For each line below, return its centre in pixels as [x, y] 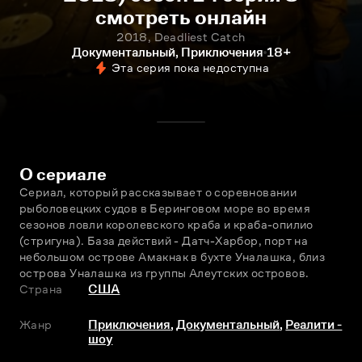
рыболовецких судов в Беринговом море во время [165, 208]
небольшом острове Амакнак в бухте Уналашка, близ [173, 257]
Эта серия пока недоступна [190, 67]
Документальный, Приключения [167, 52]
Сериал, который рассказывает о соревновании [158, 192]
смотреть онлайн [181, 17]
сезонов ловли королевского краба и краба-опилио [166, 224]
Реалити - [314, 324]
